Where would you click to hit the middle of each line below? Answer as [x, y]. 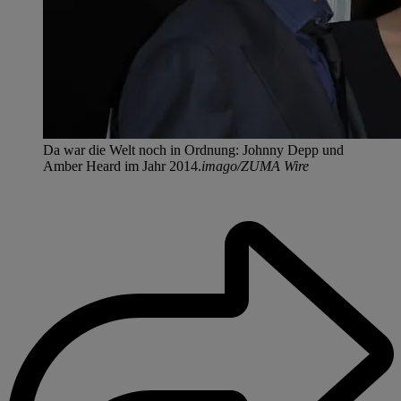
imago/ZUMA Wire [255, 166]
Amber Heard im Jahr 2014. [122, 166]
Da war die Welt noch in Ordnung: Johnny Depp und [193, 149]
